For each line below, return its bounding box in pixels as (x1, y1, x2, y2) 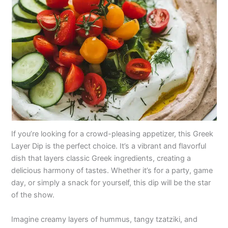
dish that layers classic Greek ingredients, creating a (11, 154, 191, 163)
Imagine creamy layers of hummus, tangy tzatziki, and (11, 214, 198, 224)
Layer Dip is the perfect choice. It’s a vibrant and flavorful (11, 141, 207, 151)
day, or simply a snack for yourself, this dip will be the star (11, 178, 211, 188)
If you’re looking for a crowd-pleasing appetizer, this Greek (11, 129, 214, 139)
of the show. (11, 190, 55, 200)
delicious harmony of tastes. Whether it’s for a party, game (11, 166, 213, 176)
